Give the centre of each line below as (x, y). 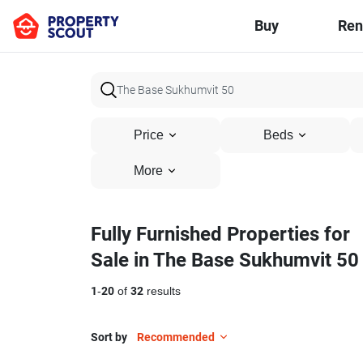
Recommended (176, 337)
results (162, 291)
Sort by (109, 337)
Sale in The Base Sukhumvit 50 (225, 260)
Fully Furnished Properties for (220, 234)
